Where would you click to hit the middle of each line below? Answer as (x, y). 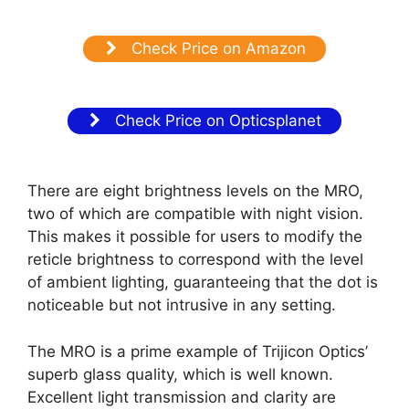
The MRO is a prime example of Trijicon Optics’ (198, 351)
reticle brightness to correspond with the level (195, 260)
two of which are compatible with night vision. (195, 214)
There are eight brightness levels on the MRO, (195, 191)
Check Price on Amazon (216, 49)
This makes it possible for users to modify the (195, 237)
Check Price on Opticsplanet (216, 121)
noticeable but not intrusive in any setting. (182, 305)
